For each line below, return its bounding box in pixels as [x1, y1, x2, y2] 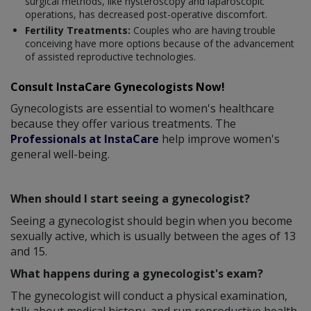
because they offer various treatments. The [10, 115, 236, 131]
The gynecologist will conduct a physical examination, [10, 287, 287, 303]
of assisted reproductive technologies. [25, 49, 196, 63]
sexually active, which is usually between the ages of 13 [10, 228, 296, 244]
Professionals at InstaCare [10, 131, 159, 146]
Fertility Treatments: [25, 23, 133, 37]
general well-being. [10, 146, 110, 162]
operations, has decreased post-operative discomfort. [25, 8, 267, 22]
